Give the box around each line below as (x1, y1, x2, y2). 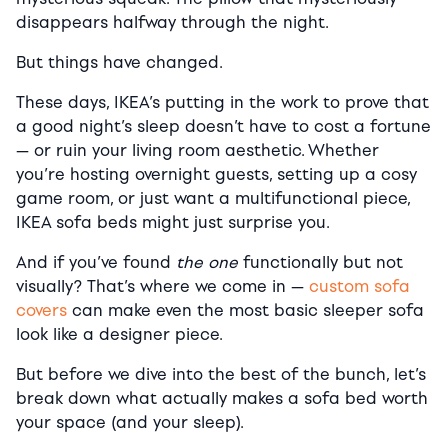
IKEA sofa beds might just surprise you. (16, 213, 330, 233)
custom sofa (309, 277, 410, 297)
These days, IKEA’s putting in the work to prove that (16, 93, 429, 113)
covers (16, 301, 67, 321)
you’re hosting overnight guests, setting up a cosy (16, 165, 417, 185)
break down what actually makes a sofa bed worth (16, 389, 428, 409)
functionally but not (238, 253, 403, 273)
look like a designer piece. (16, 325, 223, 345)
